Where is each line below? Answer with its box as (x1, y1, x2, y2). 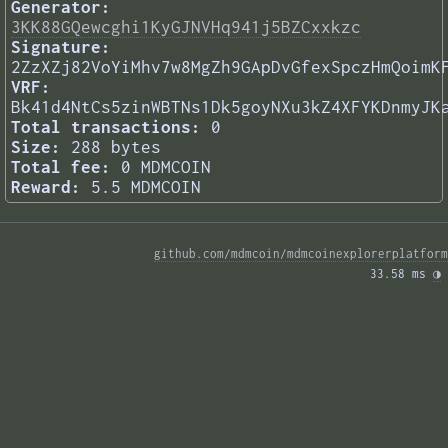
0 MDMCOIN (121, 157, 211, 178)
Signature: (11, 37, 111, 58)
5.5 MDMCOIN (91, 177, 201, 198)
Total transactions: (11, 117, 201, 138)
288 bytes (71, 137, 161, 158)
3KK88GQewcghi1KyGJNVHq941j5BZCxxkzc (11, 17, 361, 38)
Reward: (11, 177, 81, 198)
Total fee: (11, 157, 111, 178)
